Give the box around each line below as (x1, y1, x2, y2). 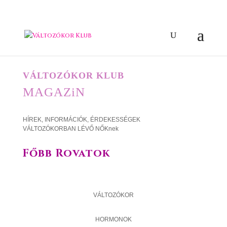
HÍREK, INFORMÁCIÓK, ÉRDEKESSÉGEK (22, 116, 140, 123)
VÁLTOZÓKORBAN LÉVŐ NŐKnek (22, 125, 120, 132)
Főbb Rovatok (22, 146, 110, 161)
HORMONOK (95, 216, 132, 223)
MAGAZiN (22, 85, 85, 99)
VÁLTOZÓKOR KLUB (22, 70, 124, 81)
